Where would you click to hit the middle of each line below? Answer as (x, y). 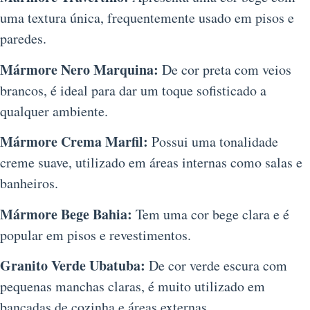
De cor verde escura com (216, 266)
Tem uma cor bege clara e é (211, 214)
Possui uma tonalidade (213, 142)
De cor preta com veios (225, 69)
